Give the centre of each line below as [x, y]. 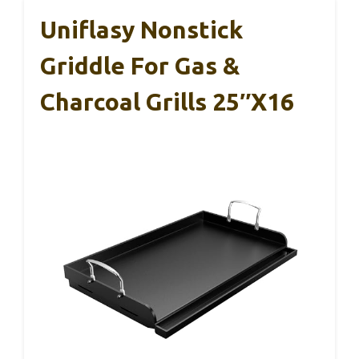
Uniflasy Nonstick [141, 30]
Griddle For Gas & [140, 66]
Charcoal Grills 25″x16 [167, 102]
